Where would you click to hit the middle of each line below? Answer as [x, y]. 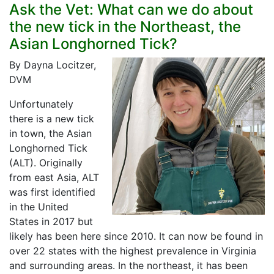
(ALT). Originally [46, 162]
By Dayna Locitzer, [53, 65]
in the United [39, 206]
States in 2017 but [51, 221]
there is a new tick [52, 118]
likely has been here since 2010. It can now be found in [136, 236]
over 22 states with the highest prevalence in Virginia [133, 250]
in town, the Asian [50, 133]
